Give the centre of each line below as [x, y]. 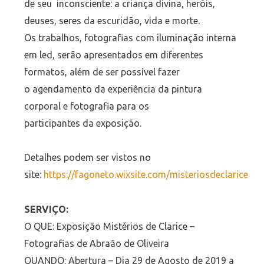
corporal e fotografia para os [86, 106]
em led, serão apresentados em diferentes [113, 55]
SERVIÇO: [46, 209]
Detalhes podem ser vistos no [87, 158]
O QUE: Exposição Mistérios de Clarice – [109, 227]
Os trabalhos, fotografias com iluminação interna [130, 37]
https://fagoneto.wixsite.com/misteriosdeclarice [146, 175]
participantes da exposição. [82, 123]
